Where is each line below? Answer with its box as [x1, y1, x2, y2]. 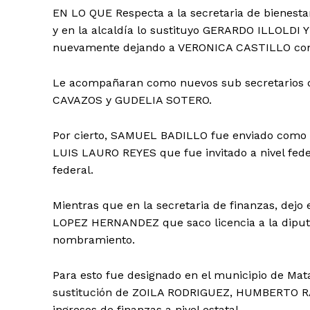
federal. [53, 163, 93, 177]
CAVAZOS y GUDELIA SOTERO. [53, 93, 212, 107]
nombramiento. [53, 233, 135, 247]
